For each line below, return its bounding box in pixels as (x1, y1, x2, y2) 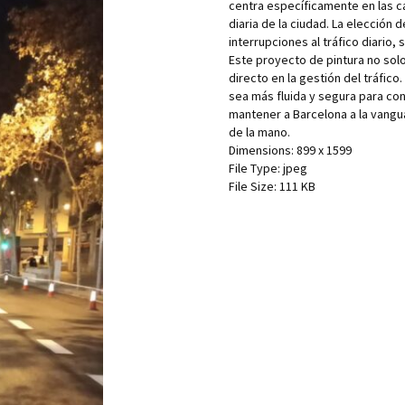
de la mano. (228, 124, 290, 140)
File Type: (228, 160, 280, 176)
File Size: (228, 178, 277, 194)
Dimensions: (228, 142, 294, 158)
